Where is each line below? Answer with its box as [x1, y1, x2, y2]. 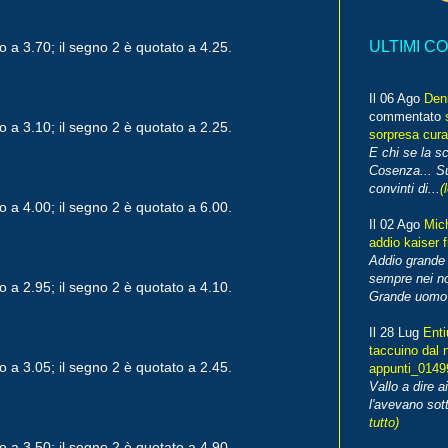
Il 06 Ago [369, 91, 424, 107]
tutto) [369, 415, 399, 431]
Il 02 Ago [369, 217, 424, 233]
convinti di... [369, 181, 440, 197]
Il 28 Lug [369, 325, 423, 341]
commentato [369, 109, 445, 125]
